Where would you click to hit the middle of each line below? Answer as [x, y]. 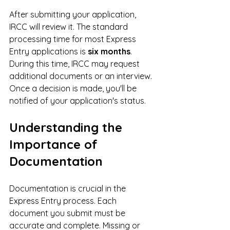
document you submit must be [68, 213]
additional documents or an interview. [82, 76]
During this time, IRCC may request [75, 63]
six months [109, 51]
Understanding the [68, 127]
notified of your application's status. [78, 100]
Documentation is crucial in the [69, 188]
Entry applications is [49, 51]
